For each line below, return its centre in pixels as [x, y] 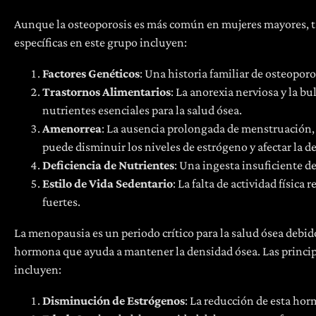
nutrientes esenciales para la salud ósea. [142, 110]
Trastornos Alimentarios [107, 91]
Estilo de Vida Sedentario [108, 183]
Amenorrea [72, 128]
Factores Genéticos [91, 73]
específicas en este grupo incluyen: [101, 42]
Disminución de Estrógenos [114, 300]
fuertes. [61, 201]
